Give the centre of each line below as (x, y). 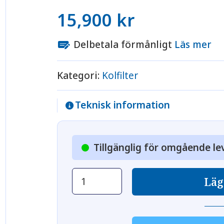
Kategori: (80, 75)
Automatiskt (99, 174)
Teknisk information (122, 105)
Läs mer (193, 44)
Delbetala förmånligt (123, 44)
